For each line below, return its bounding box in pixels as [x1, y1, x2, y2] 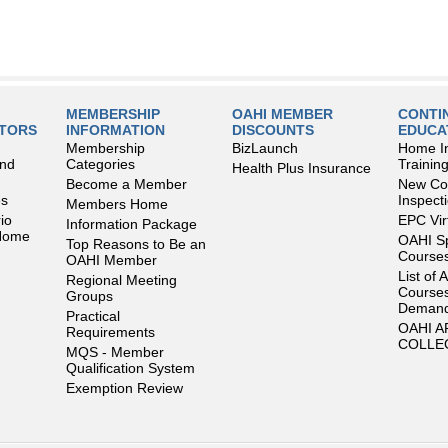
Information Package [66, 216, 197, 232]
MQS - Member [66, 344, 164, 360]
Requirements [66, 324, 155, 340]
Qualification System [66, 360, 195, 376]
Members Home [66, 196, 168, 212]
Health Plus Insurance [232, 160, 371, 176]
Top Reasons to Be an [66, 236, 206, 252]
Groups [66, 288, 113, 304]
